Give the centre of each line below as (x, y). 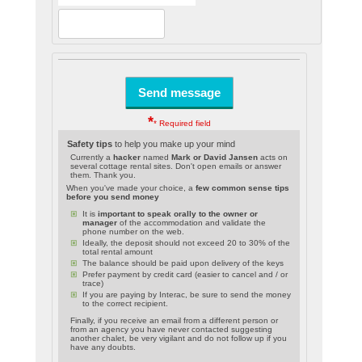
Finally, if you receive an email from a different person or (174, 320)
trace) (93, 284)
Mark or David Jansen (214, 158)
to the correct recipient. (125, 304)
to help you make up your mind (173, 144)
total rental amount (117, 252)
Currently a (91, 158)
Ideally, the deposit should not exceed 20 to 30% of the (186, 243)
